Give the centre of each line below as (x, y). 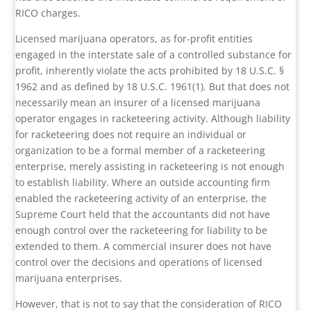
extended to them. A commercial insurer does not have (144, 246)
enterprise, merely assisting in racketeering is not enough (150, 167)
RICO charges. (48, 13)
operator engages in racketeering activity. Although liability (153, 119)
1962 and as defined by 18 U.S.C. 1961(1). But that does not (153, 87)
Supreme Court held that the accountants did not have (143, 215)
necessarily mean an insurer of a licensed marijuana (138, 103)
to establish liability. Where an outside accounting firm (143, 183)
